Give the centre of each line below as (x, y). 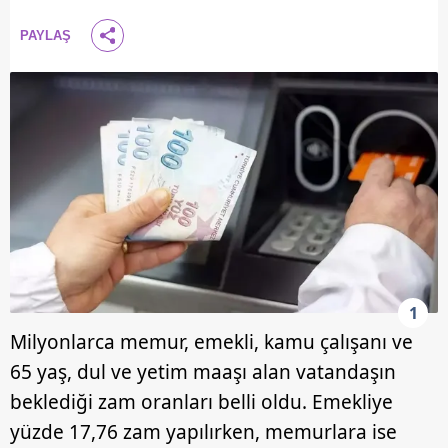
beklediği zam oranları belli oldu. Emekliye (201, 402)
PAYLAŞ (45, 35)
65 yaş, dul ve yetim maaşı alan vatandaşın (203, 372)
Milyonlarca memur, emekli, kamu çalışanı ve (211, 342)
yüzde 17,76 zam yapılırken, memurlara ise (203, 432)
